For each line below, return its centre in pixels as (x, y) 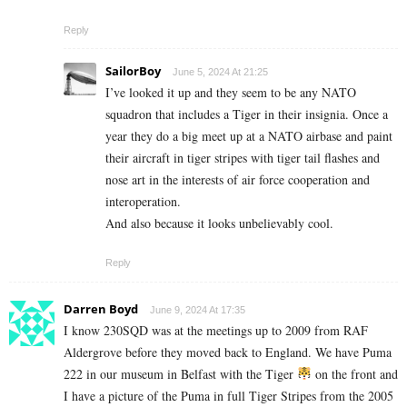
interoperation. (143, 201)
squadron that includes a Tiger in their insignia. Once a (247, 114)
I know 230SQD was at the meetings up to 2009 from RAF (216, 330)
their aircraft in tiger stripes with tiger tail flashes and (243, 157)
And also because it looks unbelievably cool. (219, 223)
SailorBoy (133, 70)
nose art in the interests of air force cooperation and (238, 179)
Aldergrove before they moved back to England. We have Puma (228, 352)
